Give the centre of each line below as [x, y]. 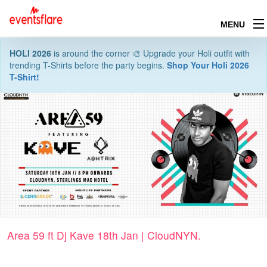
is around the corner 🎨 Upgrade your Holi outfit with [150, 53]
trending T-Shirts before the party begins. [88, 65]
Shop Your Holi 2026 [208, 65]
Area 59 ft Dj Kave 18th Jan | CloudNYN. [104, 235]
